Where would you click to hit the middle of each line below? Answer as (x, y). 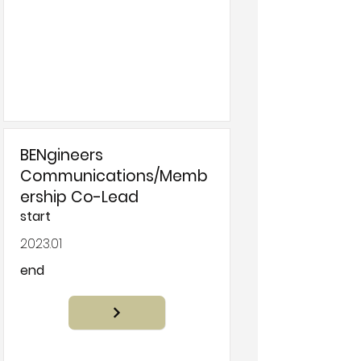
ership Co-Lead (79, 197)
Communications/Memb (114, 176)
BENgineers (62, 155)
